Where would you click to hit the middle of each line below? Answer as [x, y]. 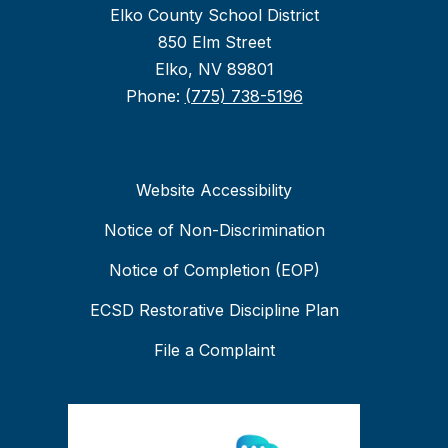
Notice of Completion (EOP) [214, 270]
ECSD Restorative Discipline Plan [214, 310]
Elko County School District [214, 15]
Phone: [155, 96]
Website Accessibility [214, 190]
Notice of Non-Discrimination [214, 230]
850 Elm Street [214, 42]
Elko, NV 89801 [214, 69]
